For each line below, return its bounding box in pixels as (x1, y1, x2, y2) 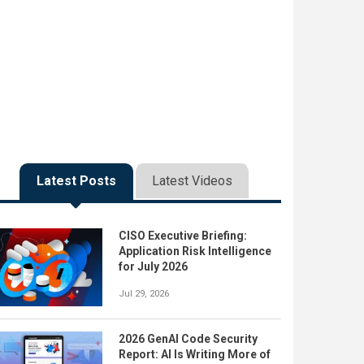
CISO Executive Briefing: (119, 229, 247, 242)
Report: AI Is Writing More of (119, 347, 271, 361)
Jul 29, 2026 (119, 288, 169, 299)
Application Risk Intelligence (119, 245, 271, 258)
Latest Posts (36, 173, 116, 188)
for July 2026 (119, 260, 188, 273)
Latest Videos (151, 173, 232, 188)
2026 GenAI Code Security (119, 331, 258, 345)
